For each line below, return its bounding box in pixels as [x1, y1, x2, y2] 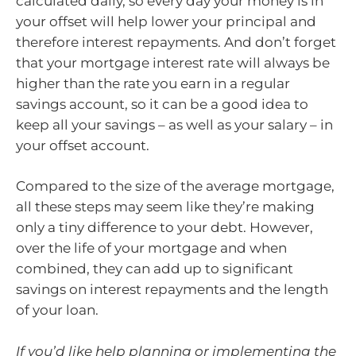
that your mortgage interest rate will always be [16, 54, 330, 71]
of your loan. [16, 302, 99, 319]
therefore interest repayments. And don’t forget [16, 33, 336, 50]
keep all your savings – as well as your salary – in [16, 116, 333, 133]
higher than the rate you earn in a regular [16, 75, 290, 91]
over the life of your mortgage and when [16, 240, 287, 257]
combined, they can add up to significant [16, 261, 293, 277]
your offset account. [16, 137, 149, 153]
